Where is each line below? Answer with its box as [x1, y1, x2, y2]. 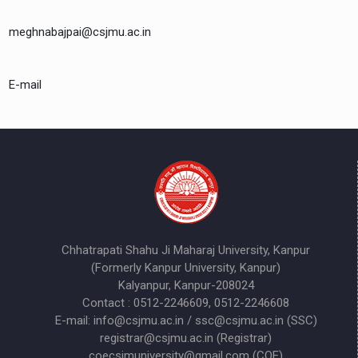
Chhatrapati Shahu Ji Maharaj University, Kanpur [62, 242, 311, 257]
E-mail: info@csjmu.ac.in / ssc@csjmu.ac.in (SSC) [54, 312, 317, 328]
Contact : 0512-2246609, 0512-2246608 [82, 295, 290, 310]
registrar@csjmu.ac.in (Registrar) [100, 330, 272, 345]
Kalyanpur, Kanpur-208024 [117, 277, 254, 292]
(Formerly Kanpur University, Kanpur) [91, 260, 281, 275]
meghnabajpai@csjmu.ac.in [9, 24, 152, 39]
